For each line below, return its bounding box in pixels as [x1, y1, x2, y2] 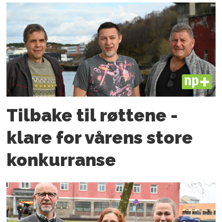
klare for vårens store [6, 127, 193, 148]
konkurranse [6, 149, 116, 170]
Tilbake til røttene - [6, 105, 178, 125]
